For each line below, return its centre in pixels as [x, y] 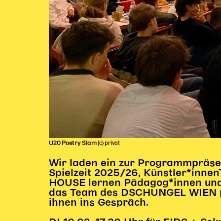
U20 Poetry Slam [74, 143]
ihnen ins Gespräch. [99, 203]
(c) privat [109, 143]
